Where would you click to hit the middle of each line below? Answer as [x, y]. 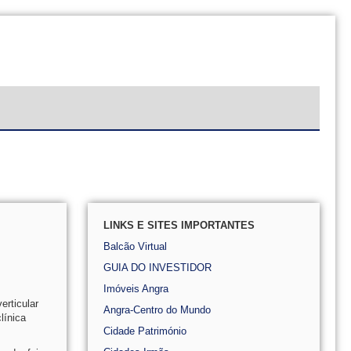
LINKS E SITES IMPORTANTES [179, 225]
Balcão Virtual [136, 246]
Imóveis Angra [136, 289]
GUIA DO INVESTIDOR [158, 268]
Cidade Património [145, 331]
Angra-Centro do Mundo [157, 310]
